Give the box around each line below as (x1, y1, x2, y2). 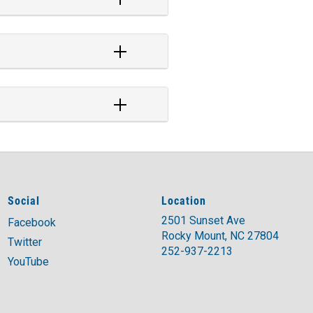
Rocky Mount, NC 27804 (161, 229, 279, 242)
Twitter (8, 235, 42, 249)
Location (161, 193, 206, 208)
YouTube (8, 255, 49, 268)
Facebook (8, 216, 56, 229)
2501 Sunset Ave (161, 214, 245, 227)
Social (8, 193, 40, 208)
